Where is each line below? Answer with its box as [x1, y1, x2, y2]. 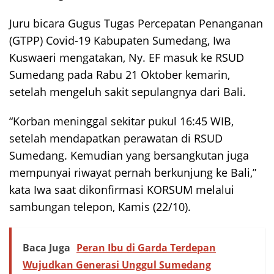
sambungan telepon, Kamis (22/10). [9, 199, 191, 214]
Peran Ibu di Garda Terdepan [76, 240, 216, 254]
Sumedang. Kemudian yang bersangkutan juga [9, 147, 249, 163]
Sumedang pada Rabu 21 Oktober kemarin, [9, 67, 230, 82]
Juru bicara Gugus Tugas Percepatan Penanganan [9, 15, 263, 31]
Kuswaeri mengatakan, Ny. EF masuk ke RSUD [9, 50, 244, 65]
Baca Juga [23, 240, 70, 254]
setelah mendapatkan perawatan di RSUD [9, 130, 223, 146]
